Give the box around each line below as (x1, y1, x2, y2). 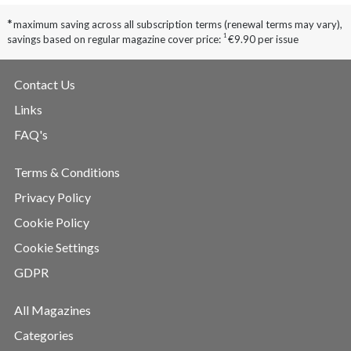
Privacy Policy (14, 190, 91, 205)
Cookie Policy (14, 215, 89, 230)
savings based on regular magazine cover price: (7, 33, 223, 46)
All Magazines (14, 302, 91, 318)
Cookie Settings (14, 240, 100, 255)
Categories (14, 327, 74, 343)
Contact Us (14, 77, 75, 92)
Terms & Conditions (14, 165, 120, 180)
